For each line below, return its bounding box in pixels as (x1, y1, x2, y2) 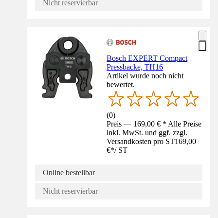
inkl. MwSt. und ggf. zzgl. (107, 128, 188, 137)
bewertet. (107, 80, 135, 89)
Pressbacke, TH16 (107, 63, 163, 72)
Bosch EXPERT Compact (107, 54, 188, 63)
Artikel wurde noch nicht (107, 72, 184, 80)
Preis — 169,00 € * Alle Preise (107, 119, 202, 128)
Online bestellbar (43, 168, 95, 177)
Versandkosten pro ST (107, 137, 175, 145)
